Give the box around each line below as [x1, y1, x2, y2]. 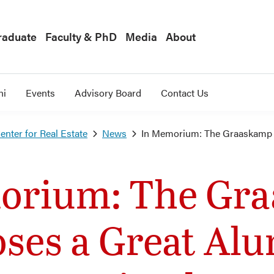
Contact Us [161, 85, 209, 100]
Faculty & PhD [45, 29, 117, 44]
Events [26, 85, 55, 100]
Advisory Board [75, 85, 141, 100]
